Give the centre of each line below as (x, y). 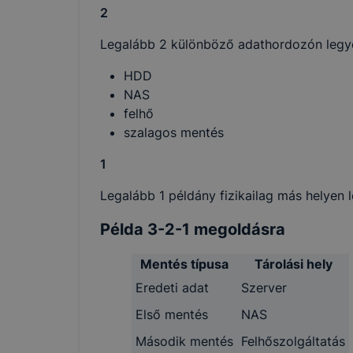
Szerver (264, 287)
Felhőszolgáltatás (293, 341)
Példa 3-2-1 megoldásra (193, 229)
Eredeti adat (172, 287)
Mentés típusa (184, 264)
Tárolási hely (293, 264)
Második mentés (184, 341)
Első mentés (172, 314)
